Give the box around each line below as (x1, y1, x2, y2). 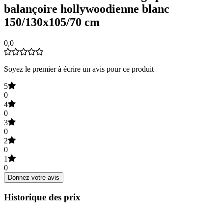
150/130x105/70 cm (4, 16, 100, 29)
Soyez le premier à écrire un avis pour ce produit (4, 64, 154, 73)
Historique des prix (4, 192, 81, 202)
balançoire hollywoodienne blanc (4, 2, 169, 16)
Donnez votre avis (8, 173, 59, 181)
